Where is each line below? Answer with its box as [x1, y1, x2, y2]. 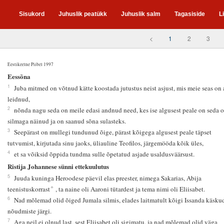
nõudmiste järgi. [7, 206, 51, 215]
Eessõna [7, 71, 30, 81]
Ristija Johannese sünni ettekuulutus [7, 161, 109, 171]
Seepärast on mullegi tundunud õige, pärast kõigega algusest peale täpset [13, 127, 211, 137]
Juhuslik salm [121, 10, 160, 17]
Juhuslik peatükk [58, 10, 107, 17]
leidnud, [7, 94, 30, 104]
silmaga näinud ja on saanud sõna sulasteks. [7, 116, 126, 126]
